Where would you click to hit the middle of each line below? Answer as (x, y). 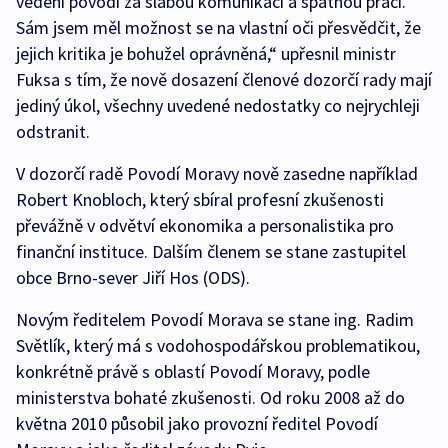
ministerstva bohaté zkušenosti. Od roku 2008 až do (210, 398)
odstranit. (53, 132)
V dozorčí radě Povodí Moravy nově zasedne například (217, 174)
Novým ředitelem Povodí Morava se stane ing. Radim (215, 320)
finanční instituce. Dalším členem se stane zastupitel (211, 252)
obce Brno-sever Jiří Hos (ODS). (133, 278)
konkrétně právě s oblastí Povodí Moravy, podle (193, 372)
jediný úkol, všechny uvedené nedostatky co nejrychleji (218, 106)
